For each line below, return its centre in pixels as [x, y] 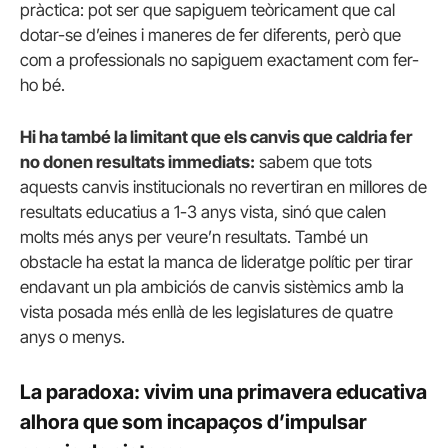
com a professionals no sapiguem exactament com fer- [219, 60]
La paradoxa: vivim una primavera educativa [223, 391]
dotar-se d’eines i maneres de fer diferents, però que [210, 35]
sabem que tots [313, 161]
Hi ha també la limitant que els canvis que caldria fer [216, 136]
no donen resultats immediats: [137, 161]
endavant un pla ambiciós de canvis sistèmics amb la [212, 286]
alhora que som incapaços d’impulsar [193, 421]
